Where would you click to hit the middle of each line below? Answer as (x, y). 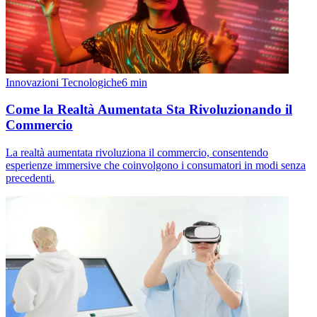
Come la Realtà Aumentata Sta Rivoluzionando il (149, 110)
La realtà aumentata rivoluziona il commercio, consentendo (137, 152)
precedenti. (30, 178)
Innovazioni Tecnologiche (64, 82)
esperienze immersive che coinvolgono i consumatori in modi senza (156, 165)
